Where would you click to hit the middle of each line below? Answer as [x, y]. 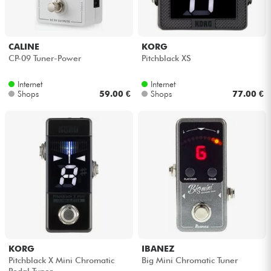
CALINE [24, 47]
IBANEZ [158, 249]
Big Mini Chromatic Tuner [189, 260]
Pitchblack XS [166, 58]
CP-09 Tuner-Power [44, 58]
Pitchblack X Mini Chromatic [61, 260]
